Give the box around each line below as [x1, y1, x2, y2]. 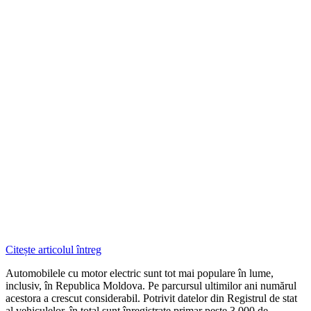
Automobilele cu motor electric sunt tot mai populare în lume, [6, 267, 274, 279]
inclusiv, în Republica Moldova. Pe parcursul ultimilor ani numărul [6, 279, 296, 292]
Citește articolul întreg [6, 243, 101, 255]
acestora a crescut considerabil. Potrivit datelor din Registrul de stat [6, 292, 297, 304]
